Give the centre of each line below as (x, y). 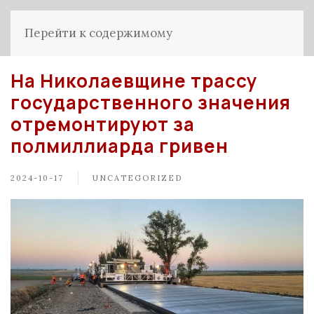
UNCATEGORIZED (137, 178)
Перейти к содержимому (98, 33)
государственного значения (151, 102)
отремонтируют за (103, 124)
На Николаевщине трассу (134, 81)
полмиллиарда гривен (120, 146)
